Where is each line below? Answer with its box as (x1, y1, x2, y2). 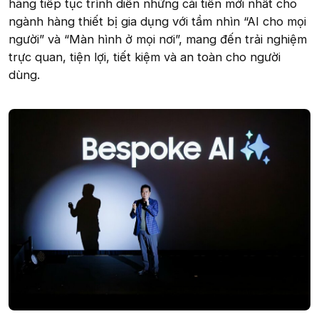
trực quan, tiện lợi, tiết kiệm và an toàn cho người (9, 49, 281, 64)
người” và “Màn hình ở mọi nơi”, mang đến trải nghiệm (9, 31, 307, 46)
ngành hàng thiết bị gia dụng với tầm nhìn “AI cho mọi (9, 14, 306, 28)
